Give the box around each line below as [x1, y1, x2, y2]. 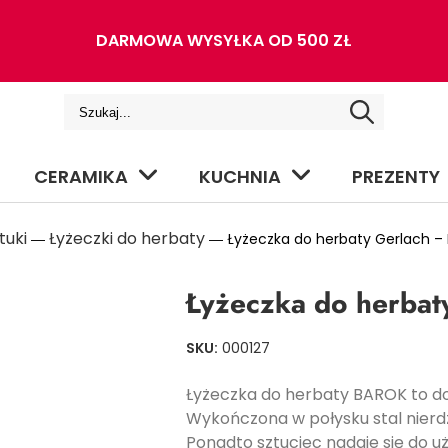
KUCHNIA [199, 164, 281, 189]
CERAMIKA [34, 164, 128, 189]
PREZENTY [352, 164, 440, 189]
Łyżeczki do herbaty [49, 227, 205, 250]
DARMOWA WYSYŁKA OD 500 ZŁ [95, 29, 352, 52]
